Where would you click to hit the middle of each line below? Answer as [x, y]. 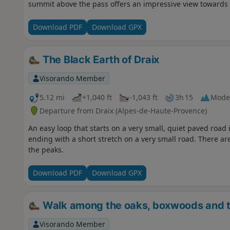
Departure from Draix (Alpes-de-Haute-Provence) [123, 110]
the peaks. [46, 149]
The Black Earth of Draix [100, 59]
